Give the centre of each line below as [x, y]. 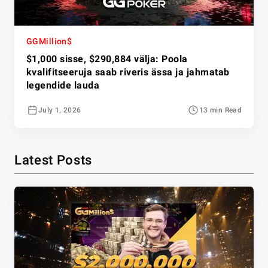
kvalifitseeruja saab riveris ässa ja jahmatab [128, 72]
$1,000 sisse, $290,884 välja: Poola [107, 59]
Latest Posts [53, 160]
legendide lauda [63, 86]
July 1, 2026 [60, 110]
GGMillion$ [49, 42]
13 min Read [220, 110]
